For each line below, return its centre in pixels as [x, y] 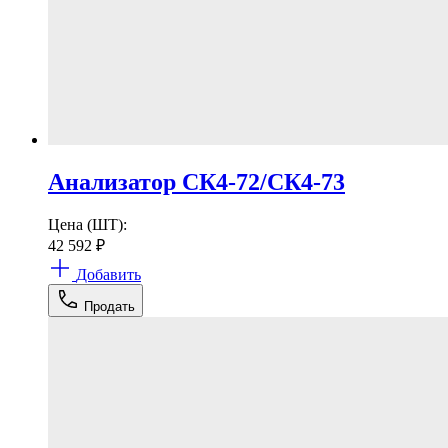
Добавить [108, 274]
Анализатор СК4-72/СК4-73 [196, 181]
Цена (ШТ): [87, 224]
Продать [109, 306]
